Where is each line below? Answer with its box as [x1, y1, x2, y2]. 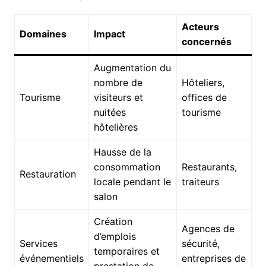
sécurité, [181, 237, 220, 250]
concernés [181, 36, 232, 48]
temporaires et [93, 245, 160, 258]
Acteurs [181, 21, 219, 33]
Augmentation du [93, 62, 171, 74]
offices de [181, 91, 227, 104]
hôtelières [93, 121, 138, 134]
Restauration [19, 168, 76, 180]
